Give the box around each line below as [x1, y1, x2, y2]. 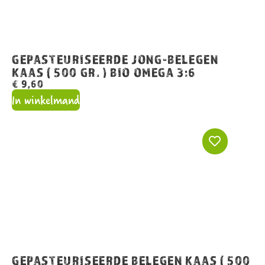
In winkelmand [12, 89, 80, 110]
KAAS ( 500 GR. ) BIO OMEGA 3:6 [12, 64, 196, 80]
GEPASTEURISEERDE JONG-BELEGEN [12, 51, 219, 67]
